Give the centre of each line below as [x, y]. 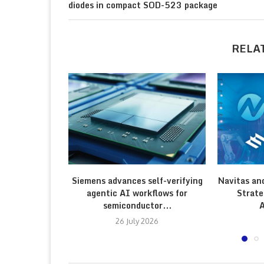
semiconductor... [137, 206]
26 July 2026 [137, 221]
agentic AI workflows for [137, 193]
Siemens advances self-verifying [137, 181]
